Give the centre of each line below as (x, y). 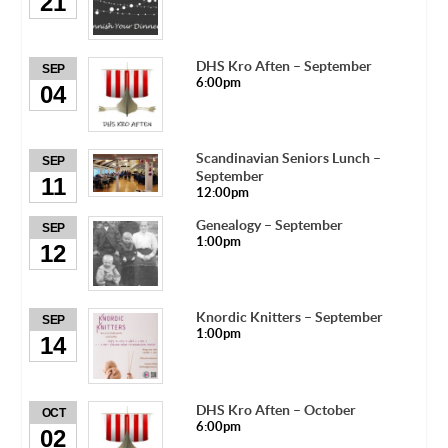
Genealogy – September (269, 225)
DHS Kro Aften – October (275, 409)
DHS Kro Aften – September (283, 65)
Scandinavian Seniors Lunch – (288, 158)
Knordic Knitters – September (289, 317)
